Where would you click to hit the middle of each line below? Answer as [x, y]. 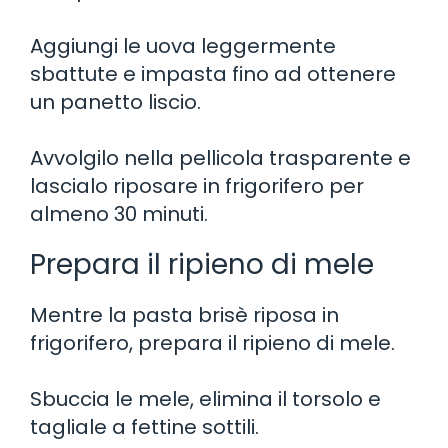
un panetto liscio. [115, 101]
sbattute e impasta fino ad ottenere [213, 73]
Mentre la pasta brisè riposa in [184, 314]
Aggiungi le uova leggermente [183, 45]
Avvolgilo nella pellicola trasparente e [220, 157]
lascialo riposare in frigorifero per [197, 185]
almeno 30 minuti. [119, 213]
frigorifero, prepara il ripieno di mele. [212, 342]
